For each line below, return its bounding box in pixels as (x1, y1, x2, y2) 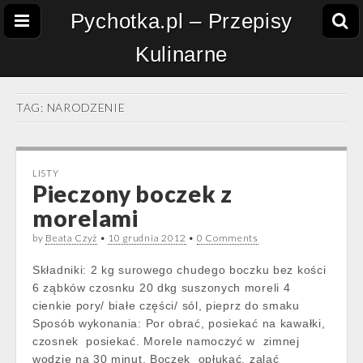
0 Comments (196, 232, 258, 244)
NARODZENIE (46, 100, 126, 114)
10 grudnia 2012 (108, 232, 186, 244)
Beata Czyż (45, 232, 98, 244)
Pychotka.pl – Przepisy (70, 9, 293, 33)
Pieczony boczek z (32, 180, 233, 207)
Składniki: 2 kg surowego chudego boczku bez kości (32, 263, 327, 276)
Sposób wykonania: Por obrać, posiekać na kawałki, (32, 317, 326, 330)
